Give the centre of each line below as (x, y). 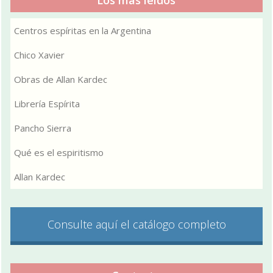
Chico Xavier (40, 55)
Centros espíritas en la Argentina (83, 30)
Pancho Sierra (43, 128)
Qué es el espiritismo (59, 152)
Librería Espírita (47, 103)
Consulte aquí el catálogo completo (137, 224)
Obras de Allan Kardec (61, 79)
